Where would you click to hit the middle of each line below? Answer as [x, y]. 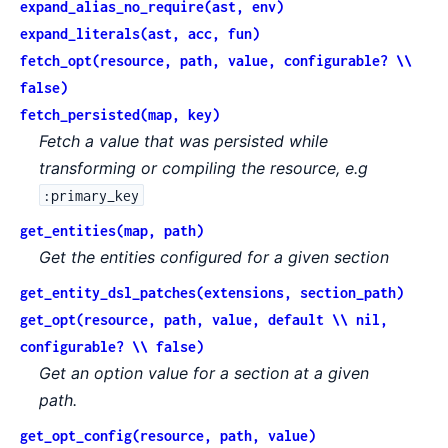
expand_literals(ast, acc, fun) [140, 33]
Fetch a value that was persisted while [184, 140]
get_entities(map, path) [112, 230]
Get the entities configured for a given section [214, 256]
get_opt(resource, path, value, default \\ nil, [204, 319]
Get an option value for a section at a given [204, 372]
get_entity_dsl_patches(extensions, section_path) [212, 292]
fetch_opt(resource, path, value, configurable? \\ [216, 60]
